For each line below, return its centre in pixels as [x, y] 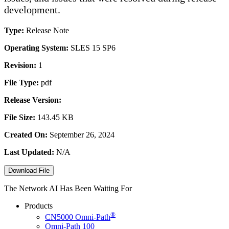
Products [39, 205]
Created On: [26, 134]
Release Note [48, 30]
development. [32, 9]
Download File [29, 170]
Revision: [20, 65]
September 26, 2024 [82, 134]
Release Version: [33, 100]
